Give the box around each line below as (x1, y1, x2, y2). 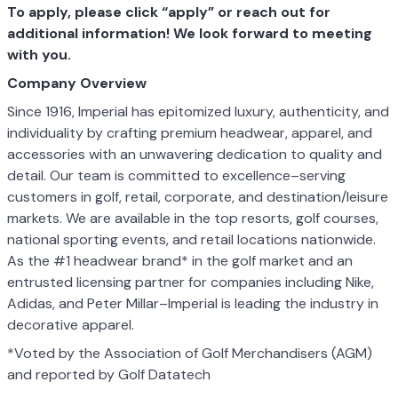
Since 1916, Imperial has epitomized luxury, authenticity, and (7, 101, 389, 121)
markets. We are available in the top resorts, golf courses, (7, 208, 378, 227)
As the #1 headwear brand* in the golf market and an (7, 251, 353, 270)
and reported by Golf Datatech (7, 364, 211, 384)
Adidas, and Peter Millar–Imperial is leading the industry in (7, 293, 378, 313)
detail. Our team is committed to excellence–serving (7, 165, 346, 185)
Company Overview (7, 73, 147, 92)
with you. (7, 44, 71, 64)
